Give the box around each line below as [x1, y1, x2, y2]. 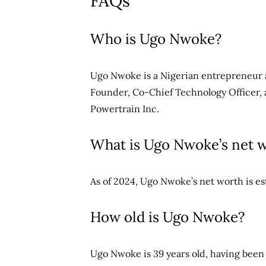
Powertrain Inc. [90, 103, 159, 115]
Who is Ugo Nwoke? [90, 30, 221, 48]
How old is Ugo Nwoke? [90, 208, 245, 226]
